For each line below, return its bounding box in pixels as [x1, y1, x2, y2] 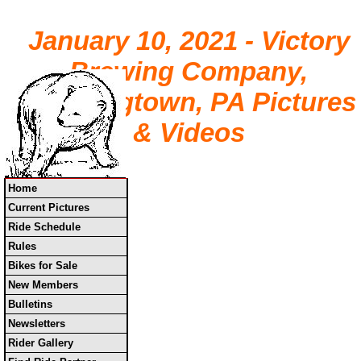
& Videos [132, 118, 245, 148]
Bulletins [8, 298, 52, 310]
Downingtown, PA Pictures [21, 87, 356, 118]
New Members [8, 279, 78, 291]
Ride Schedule [8, 221, 81, 233]
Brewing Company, [69, 56, 308, 87]
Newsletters [8, 317, 65, 330]
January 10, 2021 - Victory [27, 26, 350, 56]
